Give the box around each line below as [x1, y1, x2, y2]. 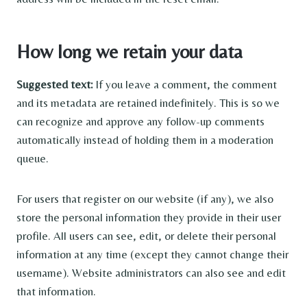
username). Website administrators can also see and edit [16, 266, 286, 280]
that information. [16, 284, 96, 298]
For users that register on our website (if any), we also [16, 192, 273, 206]
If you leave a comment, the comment [95, 77, 277, 91]
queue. [16, 151, 49, 165]
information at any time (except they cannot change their [16, 247, 288, 261]
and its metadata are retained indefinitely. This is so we [16, 96, 280, 110]
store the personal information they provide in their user [16, 210, 281, 224]
